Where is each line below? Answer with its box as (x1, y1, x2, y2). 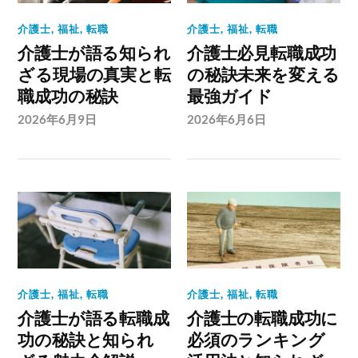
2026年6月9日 (18, 112, 97, 126)
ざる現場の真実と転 (18, 64, 171, 86)
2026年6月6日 (187, 112, 267, 126)
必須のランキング (187, 328, 325, 351)
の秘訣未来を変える (187, 64, 340, 86)
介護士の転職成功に (187, 307, 339, 329)
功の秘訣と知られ (18, 328, 154, 351)
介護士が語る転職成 (18, 307, 169, 329)
